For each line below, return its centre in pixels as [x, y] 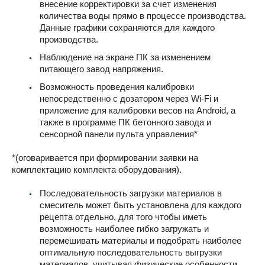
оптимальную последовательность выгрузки [131, 252]
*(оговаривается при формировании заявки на [105, 157]
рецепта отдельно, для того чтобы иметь [123, 216]
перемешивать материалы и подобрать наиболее [140, 240]
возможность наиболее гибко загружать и [124, 228]
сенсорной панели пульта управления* [119, 134]
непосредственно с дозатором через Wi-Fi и [129, 98]
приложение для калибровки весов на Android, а [138, 110]
